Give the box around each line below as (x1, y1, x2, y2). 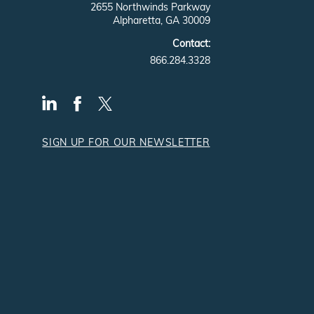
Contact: (172, 36, 210, 50)
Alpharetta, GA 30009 (112, 13, 210, 27)
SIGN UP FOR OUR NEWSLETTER (42, 135, 210, 149)
